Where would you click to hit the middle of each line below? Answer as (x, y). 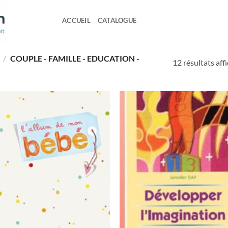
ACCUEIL (76, 20)
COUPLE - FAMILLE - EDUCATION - (74, 59)
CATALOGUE (117, 20)
